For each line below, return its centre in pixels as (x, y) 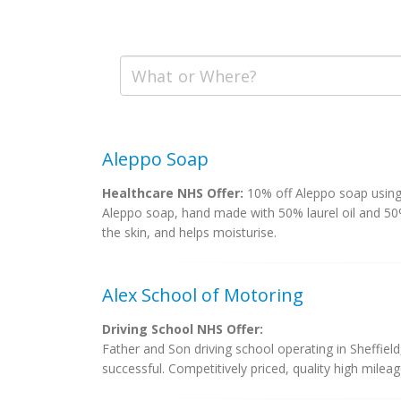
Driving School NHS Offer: (183, 329)
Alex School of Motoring (203, 295)
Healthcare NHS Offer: (173, 193)
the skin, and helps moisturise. (189, 232)
